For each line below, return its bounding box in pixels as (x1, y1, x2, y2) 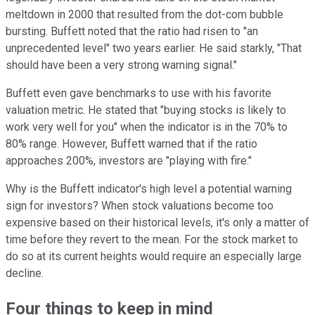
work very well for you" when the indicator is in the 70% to (6, 120, 288, 134)
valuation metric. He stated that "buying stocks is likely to (6, 103, 286, 117)
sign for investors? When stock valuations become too (6, 199, 274, 213)
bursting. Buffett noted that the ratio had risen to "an (6, 25, 258, 39)
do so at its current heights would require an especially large (6, 250, 302, 264)
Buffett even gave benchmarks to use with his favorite (6, 86, 271, 101)
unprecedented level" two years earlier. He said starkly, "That (6, 41, 302, 56)
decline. (6, 266, 44, 281)
